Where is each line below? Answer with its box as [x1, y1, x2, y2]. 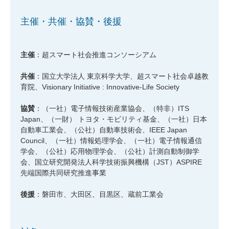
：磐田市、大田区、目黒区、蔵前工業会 [35, 190, 164, 199]
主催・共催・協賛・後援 [20, 16, 122, 27]
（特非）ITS [149, 104, 189, 113]
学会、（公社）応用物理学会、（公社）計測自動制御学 [20, 147, 199, 156]
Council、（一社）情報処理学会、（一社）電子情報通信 [20, 136, 202, 145]
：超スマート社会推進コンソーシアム [35, 51, 156, 59]
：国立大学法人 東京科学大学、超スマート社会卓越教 [35, 72, 209, 81]
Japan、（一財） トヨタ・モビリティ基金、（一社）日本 [20, 115, 207, 124]
